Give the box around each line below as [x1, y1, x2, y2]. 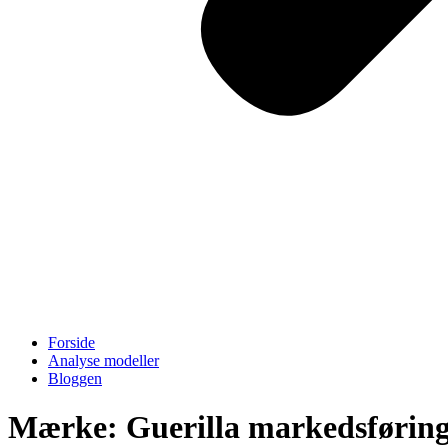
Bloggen [48, 370, 102, 387]
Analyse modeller [48, 352, 159, 369]
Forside [48, 334, 95, 351]
